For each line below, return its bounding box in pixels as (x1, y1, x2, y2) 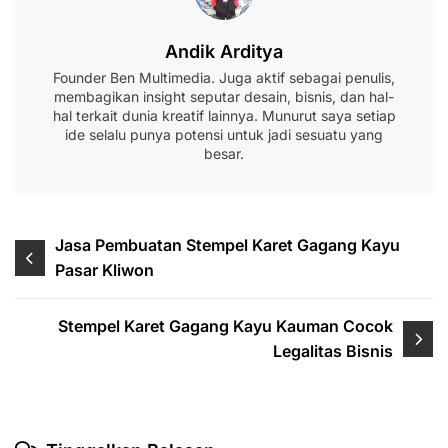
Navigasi (14, 233, 108, 259)
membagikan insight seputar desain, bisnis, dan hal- (54, 88, 394, 105)
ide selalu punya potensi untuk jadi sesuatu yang (65, 126, 383, 143)
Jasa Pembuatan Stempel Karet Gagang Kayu (55, 235, 401, 255)
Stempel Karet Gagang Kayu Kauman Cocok (58, 316, 394, 336)
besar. (204, 145, 244, 162)
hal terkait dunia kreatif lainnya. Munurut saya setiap (52, 107, 396, 124)
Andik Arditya (165, 41, 283, 62)
